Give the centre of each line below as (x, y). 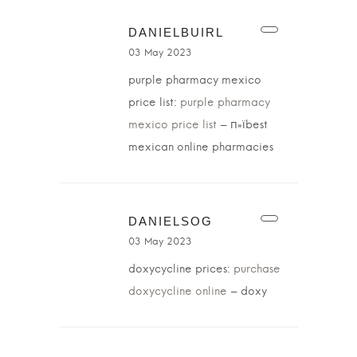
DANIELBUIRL (176, 32)
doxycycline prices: (181, 269)
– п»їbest (242, 125)
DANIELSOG (171, 221)
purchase (257, 269)
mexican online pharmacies (201, 147)
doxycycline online (178, 292)
